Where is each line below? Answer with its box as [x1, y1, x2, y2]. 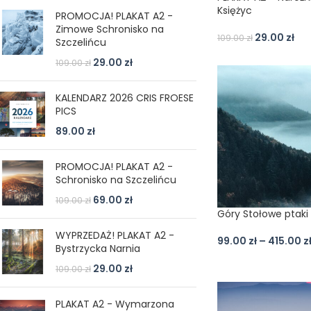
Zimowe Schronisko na [56, 22, 164, 36]
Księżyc [217, 3, 252, 18]
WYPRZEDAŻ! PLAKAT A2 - [56, 228, 174, 242]
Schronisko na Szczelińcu [56, 173, 176, 187]
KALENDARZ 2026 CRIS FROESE [56, 91, 194, 105]
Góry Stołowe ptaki [217, 206, 308, 221]
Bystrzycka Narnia [56, 242, 140, 255]
